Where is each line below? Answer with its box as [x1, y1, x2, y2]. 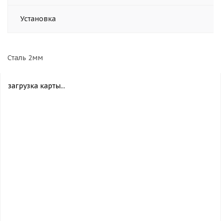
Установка [20, 14, 56, 23]
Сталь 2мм [7, 53, 43, 62]
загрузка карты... [8, 81, 65, 90]
